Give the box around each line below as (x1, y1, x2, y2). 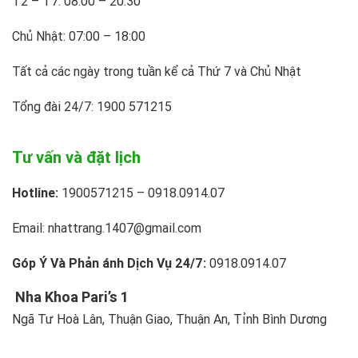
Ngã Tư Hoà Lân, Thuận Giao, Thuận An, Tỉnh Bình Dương (12, 311, 327, 328)
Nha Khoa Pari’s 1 (12, 288, 129, 307)
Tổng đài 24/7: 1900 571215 (12, 98, 172, 115)
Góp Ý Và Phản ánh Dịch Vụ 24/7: (12, 255, 206, 272)
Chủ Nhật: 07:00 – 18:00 (12, 28, 145, 45)
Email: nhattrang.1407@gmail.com (12, 220, 201, 237)
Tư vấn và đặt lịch (12, 147, 141, 168)
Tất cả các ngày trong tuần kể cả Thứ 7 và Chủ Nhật (12, 63, 301, 80)
